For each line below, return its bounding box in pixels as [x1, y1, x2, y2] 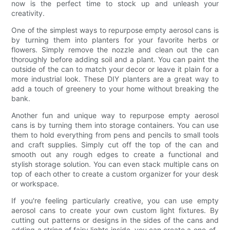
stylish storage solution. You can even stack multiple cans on [11, 159, 219, 168]
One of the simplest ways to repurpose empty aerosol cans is [11, 25, 219, 34]
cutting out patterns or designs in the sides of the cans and [11, 215, 219, 224]
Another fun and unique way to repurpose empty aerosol [11, 110, 219, 120]
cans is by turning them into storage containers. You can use [11, 120, 219, 129]
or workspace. [11, 179, 60, 188]
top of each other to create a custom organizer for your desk [11, 169, 219, 178]
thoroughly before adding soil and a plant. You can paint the [11, 54, 219, 64]
